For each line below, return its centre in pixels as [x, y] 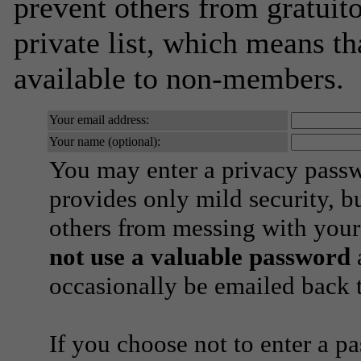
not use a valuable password [200, 257]
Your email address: [99, 120]
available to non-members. [179, 78]
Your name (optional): [105, 141]
